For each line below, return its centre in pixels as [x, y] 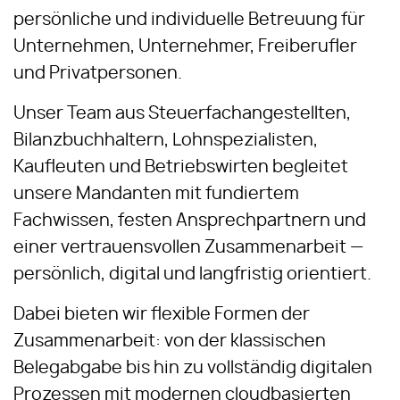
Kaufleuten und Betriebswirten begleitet [181, 167]
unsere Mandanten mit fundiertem [156, 194]
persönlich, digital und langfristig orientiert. [192, 275]
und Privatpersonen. [98, 74]
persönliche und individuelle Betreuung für [189, 20]
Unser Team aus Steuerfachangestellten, [182, 114]
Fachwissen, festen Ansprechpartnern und [190, 221]
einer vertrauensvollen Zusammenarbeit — [188, 248]
